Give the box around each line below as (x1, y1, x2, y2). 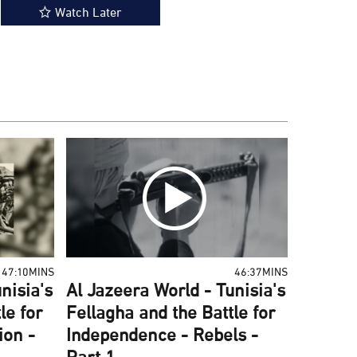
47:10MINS (2, 263, 55, 282)
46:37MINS (233, 263, 288, 282)
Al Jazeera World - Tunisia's (66, 277, 286, 308)
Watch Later (55, 3, 122, 25)
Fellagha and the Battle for (66, 299, 276, 330)
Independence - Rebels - (66, 321, 259, 352)
